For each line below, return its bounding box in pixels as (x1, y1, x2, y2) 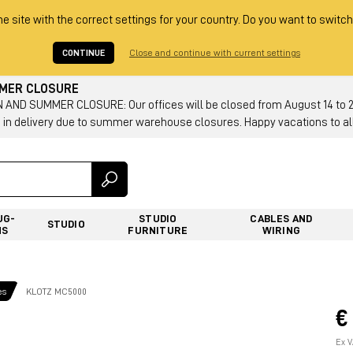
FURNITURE (128, 224, 188, 236)
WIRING (262, 224, 300, 236)
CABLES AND (250, 212, 313, 224)
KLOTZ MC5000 (26, 286, 87, 296)
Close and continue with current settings (129, 48, 300, 58)
